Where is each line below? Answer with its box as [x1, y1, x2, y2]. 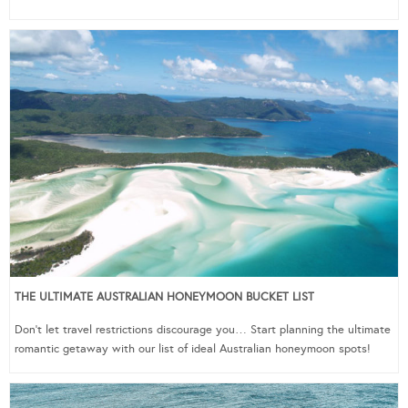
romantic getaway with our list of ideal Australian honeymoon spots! [15, 341, 371, 356]
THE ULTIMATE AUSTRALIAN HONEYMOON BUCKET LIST [15, 289, 314, 304]
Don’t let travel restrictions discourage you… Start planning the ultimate [15, 321, 391, 337]
